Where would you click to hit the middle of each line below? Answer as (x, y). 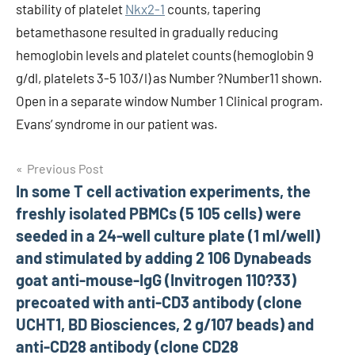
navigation (67, 203)
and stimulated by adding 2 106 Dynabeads (164, 258)
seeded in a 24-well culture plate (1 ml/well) (168, 235)
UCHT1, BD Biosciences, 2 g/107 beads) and (165, 324)
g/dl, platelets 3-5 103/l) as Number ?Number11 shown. (169, 78)
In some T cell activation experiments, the (163, 191)
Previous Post (65, 168)
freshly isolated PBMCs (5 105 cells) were (158, 213)
